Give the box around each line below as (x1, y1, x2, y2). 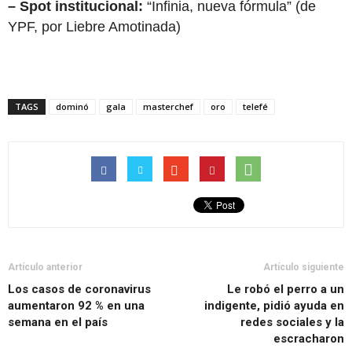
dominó (56, 101, 89, 112)
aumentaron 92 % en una (8, 299, 145, 313)
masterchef (143, 101, 193, 112)
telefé (243, 101, 268, 112)
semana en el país (8, 315, 108, 329)
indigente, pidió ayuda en (204, 299, 344, 313)
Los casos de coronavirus (8, 282, 151, 296)
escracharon (273, 332, 344, 346)
